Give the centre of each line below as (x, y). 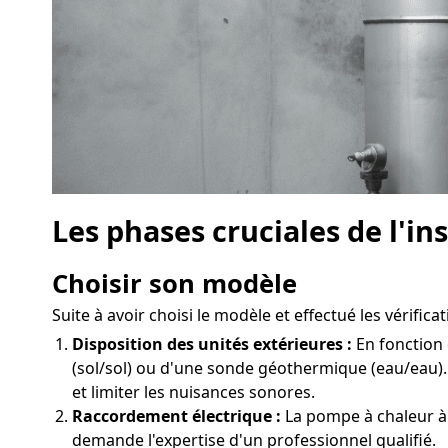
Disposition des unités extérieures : (212, 343)
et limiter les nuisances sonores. (193, 391)
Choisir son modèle (174, 283)
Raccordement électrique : (176, 415)
